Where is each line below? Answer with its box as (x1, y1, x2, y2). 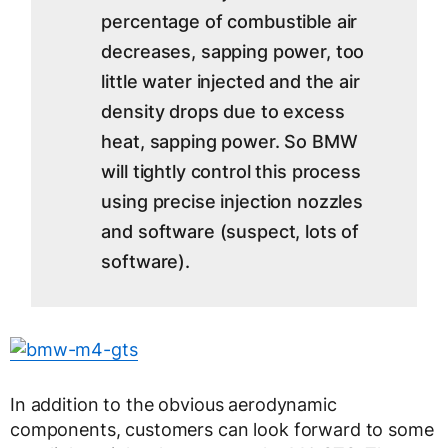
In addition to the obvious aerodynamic (10, 394, 337, 416)
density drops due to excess (101, 101, 345, 123)
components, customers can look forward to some (10, 419, 434, 441)
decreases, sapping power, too (101, 41, 365, 63)
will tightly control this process (101, 161, 361, 183)
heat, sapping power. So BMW (101, 131, 358, 153)
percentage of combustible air (101, 11, 358, 33)
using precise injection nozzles (101, 191, 364, 213)
